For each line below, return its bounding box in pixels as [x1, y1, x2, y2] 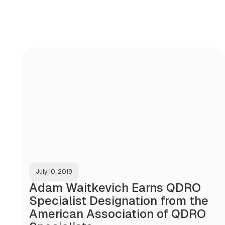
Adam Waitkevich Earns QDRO [29, 179, 201, 195]
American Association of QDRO [29, 205, 206, 221]
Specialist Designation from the [29, 192, 208, 208]
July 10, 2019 [36, 167, 72, 176]
